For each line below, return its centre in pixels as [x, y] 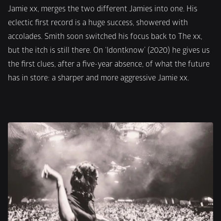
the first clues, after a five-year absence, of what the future [109, 64]
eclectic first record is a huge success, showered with [98, 23]
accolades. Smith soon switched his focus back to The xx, [105, 37]
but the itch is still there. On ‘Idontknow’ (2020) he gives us [109, 50]
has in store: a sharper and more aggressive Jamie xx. [98, 78]
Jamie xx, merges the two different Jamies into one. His [103, 9]
